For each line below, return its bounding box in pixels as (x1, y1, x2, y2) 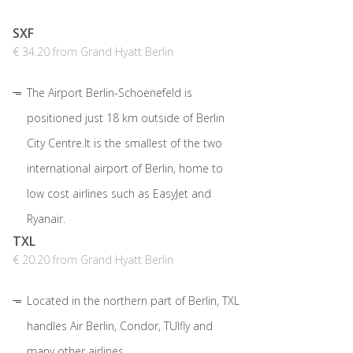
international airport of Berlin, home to (27, 161, 223, 176)
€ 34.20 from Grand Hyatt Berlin (13, 44, 173, 60)
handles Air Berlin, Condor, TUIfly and (27, 318, 213, 334)
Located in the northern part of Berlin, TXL (27, 293, 240, 309)
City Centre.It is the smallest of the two (27, 136, 222, 151)
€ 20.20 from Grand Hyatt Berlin (13, 252, 173, 268)
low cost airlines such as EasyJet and (27, 186, 211, 202)
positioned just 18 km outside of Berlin (27, 110, 225, 126)
